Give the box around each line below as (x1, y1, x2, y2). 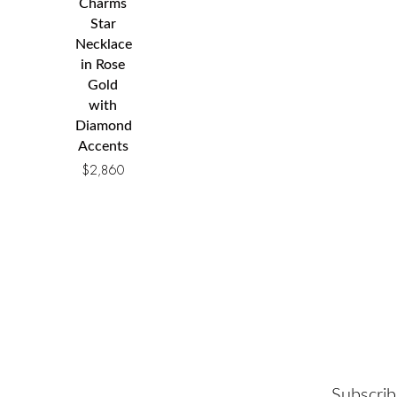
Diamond (75, 119, 132, 134)
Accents (77, 139, 128, 154)
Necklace (75, 37, 132, 52)
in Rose (81, 58, 126, 73)
